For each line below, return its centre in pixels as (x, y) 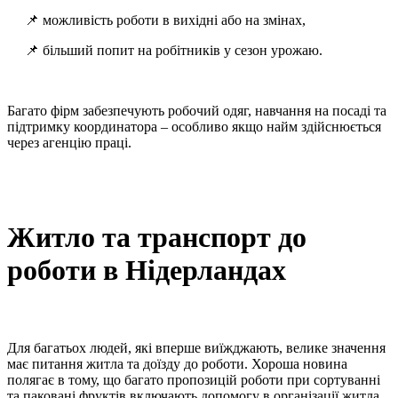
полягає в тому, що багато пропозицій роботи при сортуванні (194, 380)
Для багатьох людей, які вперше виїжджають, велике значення (196, 348)
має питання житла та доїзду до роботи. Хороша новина (177, 364)
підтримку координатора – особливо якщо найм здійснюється (194, 127)
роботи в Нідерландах (147, 270)
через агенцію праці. (69, 143)
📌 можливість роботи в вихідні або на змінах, (165, 20)
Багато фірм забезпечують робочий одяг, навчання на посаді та (197, 111)
